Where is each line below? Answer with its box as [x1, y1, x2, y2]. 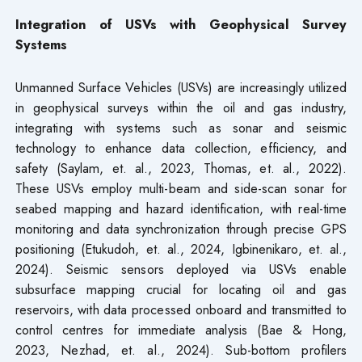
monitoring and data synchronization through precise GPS [15, 219, 347, 239]
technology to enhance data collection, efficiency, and [15, 138, 347, 158]
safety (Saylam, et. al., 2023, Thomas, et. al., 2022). [15, 158, 347, 179]
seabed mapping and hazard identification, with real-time [15, 199, 347, 219]
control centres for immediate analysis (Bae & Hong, [15, 320, 347, 340]
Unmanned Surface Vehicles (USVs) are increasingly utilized [15, 78, 347, 98]
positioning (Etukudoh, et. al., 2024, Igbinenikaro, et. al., [15, 239, 347, 259]
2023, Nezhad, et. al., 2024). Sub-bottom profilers [15, 340, 347, 360]
